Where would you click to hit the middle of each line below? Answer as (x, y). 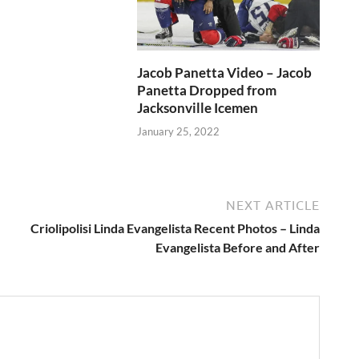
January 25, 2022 (179, 131)
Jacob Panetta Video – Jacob (225, 73)
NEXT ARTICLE (273, 206)
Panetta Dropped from (207, 91)
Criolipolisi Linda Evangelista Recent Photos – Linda (175, 228)
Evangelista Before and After (238, 248)
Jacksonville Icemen (198, 108)
